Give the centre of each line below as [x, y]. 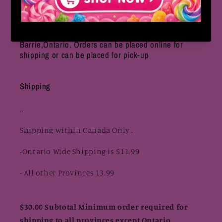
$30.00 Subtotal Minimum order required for [104, 207]
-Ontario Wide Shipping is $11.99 [80, 151]
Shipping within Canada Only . [77, 130]
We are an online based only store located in [97, 34]
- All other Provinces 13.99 [67, 172]
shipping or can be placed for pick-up [84, 55]
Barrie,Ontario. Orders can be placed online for [102, 45]
